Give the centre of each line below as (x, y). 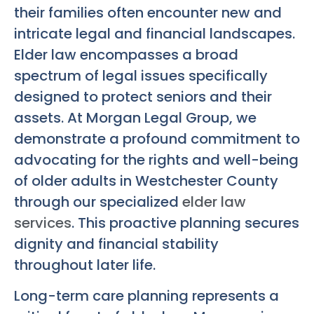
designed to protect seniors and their (143, 96)
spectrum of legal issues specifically (141, 75)
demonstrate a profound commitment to (157, 138)
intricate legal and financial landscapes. (155, 33)
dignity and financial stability (116, 244)
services (43, 223)
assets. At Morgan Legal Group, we (135, 117)
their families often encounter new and (148, 12)
